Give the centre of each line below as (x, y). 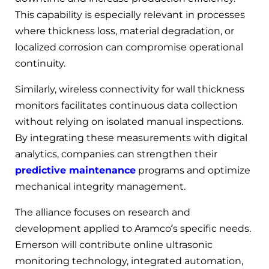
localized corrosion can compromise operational (129, 47)
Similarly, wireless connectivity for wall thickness (130, 89)
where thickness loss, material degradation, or (125, 31)
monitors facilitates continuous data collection (126, 106)
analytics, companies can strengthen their (116, 154)
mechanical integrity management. (100, 187)
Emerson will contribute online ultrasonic (114, 245)
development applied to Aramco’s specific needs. (133, 229)
